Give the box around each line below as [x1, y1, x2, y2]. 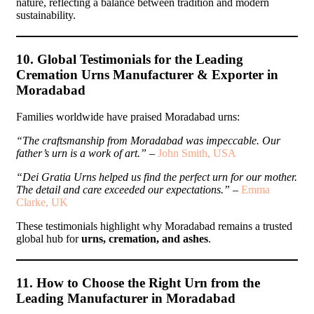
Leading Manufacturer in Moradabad [16, 291, 235, 306]
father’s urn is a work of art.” [16, 147, 146, 160]
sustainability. [16, 8, 76, 21]
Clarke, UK [16, 196, 68, 209]
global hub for [16, 233, 81, 245]
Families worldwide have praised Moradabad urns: [16, 111, 240, 123]
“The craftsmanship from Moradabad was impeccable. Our [16, 135, 280, 147]
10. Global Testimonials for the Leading [16, 51, 243, 67]
